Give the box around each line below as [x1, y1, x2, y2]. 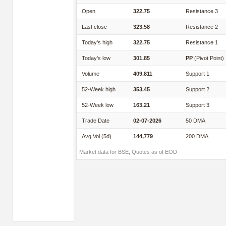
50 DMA [186, 118, 205, 124]
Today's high [82, 39, 112, 45]
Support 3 [186, 102, 209, 108]
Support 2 [186, 86, 209, 92]
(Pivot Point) [193, 55, 224, 61]
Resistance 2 [186, 24, 218, 30]
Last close [82, 24, 107, 30]
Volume [82, 71, 99, 77]
